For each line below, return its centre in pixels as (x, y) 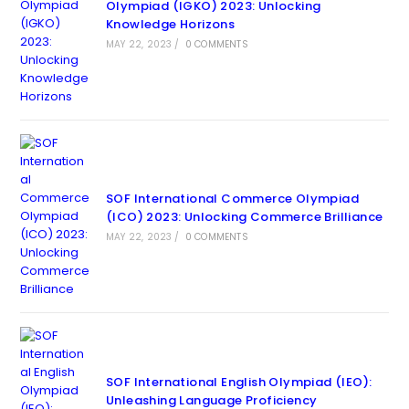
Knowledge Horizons (170, 24)
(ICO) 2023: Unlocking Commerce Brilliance (244, 217)
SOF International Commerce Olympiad (232, 199)
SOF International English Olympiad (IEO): (239, 382)
